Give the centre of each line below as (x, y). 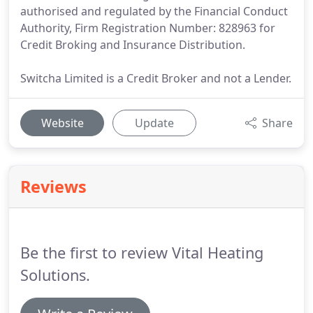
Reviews (53, 187)
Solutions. (55, 275)
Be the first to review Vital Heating (142, 253)
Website (62, 123)
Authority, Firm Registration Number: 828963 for (148, 28)
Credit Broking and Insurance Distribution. (133, 45)
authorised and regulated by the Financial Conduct (154, 11)
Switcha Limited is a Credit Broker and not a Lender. (156, 78)
